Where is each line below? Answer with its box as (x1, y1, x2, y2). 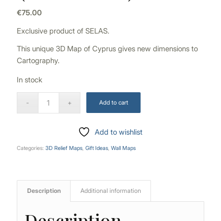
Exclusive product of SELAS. (16, 26, 110, 36)
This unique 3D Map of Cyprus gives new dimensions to (16, 44, 198, 54)
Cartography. (16, 56, 60, 66)
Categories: (16, 144, 45, 151)
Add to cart (99, 98, 128, 106)
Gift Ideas (85, 144, 108, 151)
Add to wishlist (95, 127, 143, 137)
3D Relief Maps (45, 144, 82, 151)
